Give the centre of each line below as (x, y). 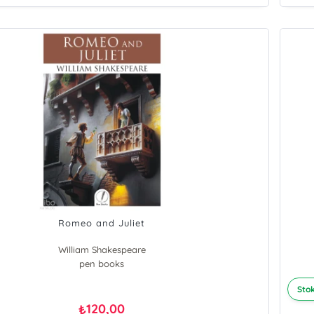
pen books (102, 264)
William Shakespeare (102, 250)
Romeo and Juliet (102, 223)
